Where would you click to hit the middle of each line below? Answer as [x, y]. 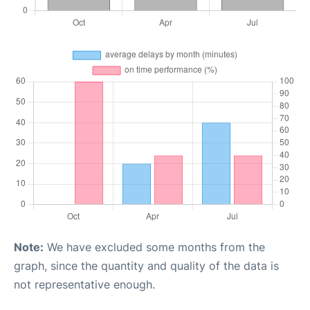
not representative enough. [84, 284]
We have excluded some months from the [154, 247]
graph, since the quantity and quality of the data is [146, 265]
